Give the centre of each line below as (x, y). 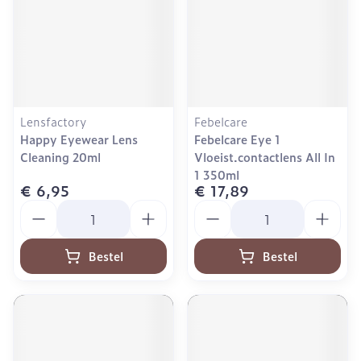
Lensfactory (53, 121)
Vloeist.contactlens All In (265, 157)
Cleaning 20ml (60, 157)
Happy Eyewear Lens (79, 139)
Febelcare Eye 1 (237, 139)
